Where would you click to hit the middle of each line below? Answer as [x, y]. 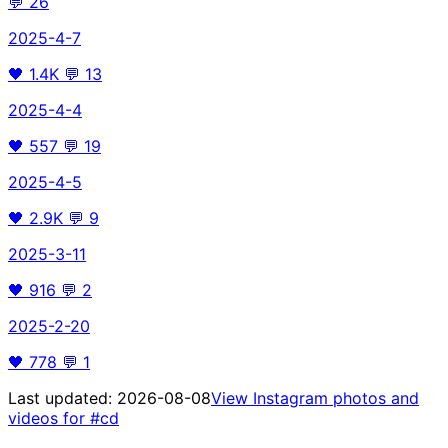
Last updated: [62, 397]
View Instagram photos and [315, 397]
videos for [49, 417]
